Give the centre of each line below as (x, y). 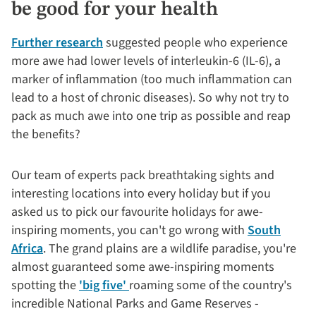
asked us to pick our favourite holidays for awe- (137, 212)
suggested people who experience (195, 42)
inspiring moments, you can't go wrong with (129, 230)
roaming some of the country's (211, 285)
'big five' (104, 285)
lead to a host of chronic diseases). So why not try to (150, 97)
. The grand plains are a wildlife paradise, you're (170, 248)
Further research (57, 42)
